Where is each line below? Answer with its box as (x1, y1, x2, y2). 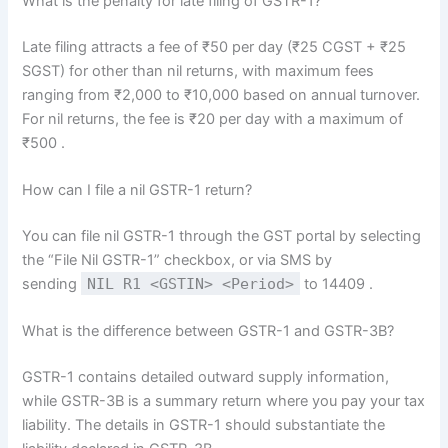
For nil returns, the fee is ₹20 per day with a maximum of (22, 109, 404, 128)
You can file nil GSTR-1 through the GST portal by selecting (22, 227, 422, 246)
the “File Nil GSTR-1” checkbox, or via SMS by (22, 251, 333, 270)
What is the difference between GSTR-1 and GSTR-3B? (22, 322, 395, 341)
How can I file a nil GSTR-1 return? (22, 181, 253, 200)
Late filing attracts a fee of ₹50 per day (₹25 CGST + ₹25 (22, 37, 407, 56)
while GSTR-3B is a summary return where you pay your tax (22, 392, 426, 411)
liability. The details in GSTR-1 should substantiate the (22, 416, 386, 435)
